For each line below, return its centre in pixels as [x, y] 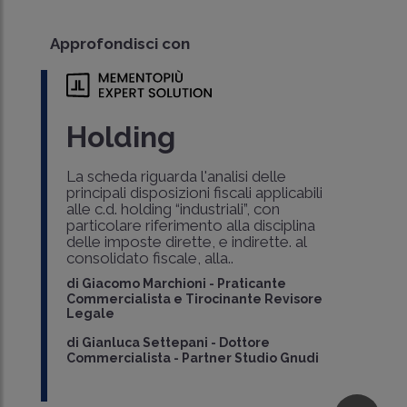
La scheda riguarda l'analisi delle [177, 177]
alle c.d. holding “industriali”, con [174, 209]
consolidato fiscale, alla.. [150, 258]
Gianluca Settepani [145, 343]
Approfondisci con [120, 44]
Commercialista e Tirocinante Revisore [195, 299]
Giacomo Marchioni [144, 284]
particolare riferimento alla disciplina [191, 226]
